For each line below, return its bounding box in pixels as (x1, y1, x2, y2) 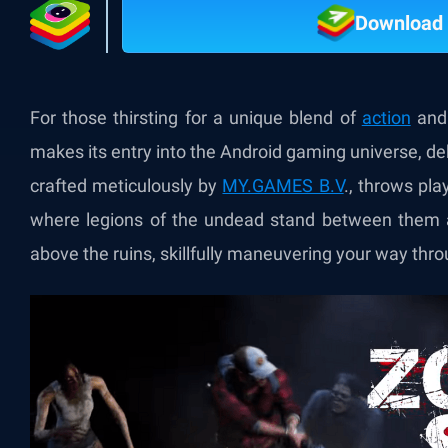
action (361, 107, 411, 128)
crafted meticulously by (30, 175, 223, 196)
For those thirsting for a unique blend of (30, 107, 362, 128)
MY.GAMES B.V (222, 175, 344, 196)
